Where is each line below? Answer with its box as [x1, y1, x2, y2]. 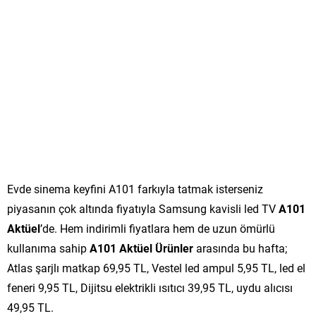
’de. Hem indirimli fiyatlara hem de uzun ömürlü [40, 220, 275, 236]
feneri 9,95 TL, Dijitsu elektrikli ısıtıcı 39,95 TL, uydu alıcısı [7, 279, 293, 295]
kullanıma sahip [7, 240, 90, 255]
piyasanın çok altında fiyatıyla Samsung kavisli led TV [7, 200, 279, 216]
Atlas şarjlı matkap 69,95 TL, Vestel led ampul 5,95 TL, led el [7, 260, 305, 275]
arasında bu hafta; [196, 240, 287, 255]
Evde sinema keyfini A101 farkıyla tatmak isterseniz [7, 181, 263, 196]
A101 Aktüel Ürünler [90, 240, 196, 255]
